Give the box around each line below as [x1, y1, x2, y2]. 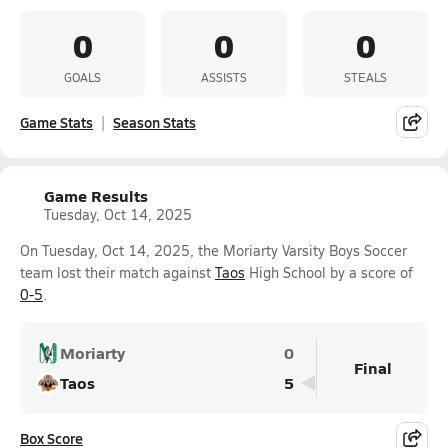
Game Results [44, 184, 148, 207]
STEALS [343, 68, 387, 85]
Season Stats [113, 112, 196, 132]
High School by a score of [245, 263, 413, 282]
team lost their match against [20, 263, 215, 282]
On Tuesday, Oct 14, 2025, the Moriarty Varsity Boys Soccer [20, 241, 407, 260]
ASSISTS [200, 68, 247, 85]
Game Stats [20, 112, 93, 132]
